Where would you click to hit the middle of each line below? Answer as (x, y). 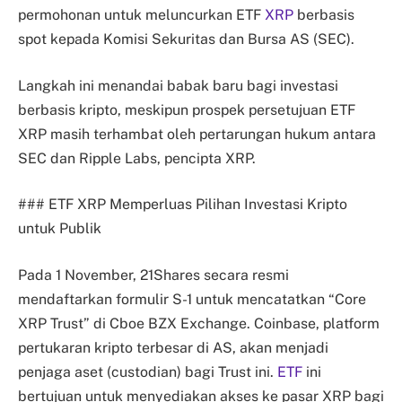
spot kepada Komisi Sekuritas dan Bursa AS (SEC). (188, 39)
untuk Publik (60, 229)
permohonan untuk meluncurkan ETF (141, 15)
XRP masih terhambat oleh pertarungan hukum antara (197, 134)
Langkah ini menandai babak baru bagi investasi (178, 85)
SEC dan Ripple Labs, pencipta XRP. (137, 158)
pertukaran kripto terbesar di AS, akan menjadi (173, 347)
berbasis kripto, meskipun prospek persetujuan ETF (187, 109)
